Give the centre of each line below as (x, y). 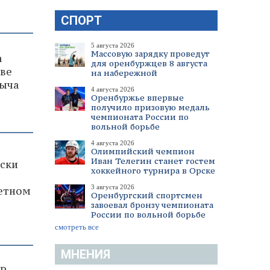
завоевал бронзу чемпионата (152, 205)
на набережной (124, 73)
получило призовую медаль (150, 107)
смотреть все (77, 227)
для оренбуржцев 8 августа (149, 63)
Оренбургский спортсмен (147, 195)
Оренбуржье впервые (137, 98)
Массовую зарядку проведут (150, 54)
